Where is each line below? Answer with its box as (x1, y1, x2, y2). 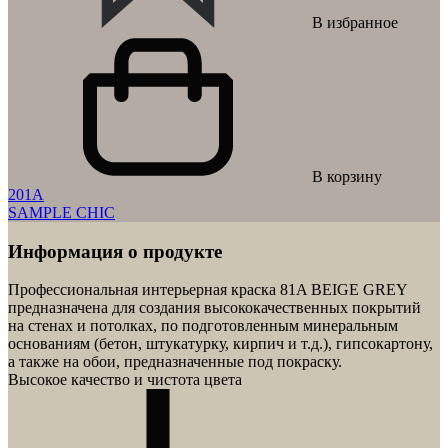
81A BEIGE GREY (280, 281, 407, 299)
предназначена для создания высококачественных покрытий (8, 299, 421, 317)
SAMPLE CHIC (8, 203, 115, 221)
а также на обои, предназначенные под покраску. (8, 353, 342, 371)
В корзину (312, 167, 382, 185)
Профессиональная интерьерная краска (8, 281, 280, 299)
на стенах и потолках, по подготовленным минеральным (8, 317, 398, 335)
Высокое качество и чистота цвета (8, 371, 242, 389)
